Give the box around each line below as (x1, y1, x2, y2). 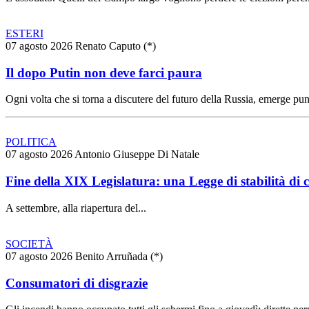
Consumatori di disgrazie (6, 275, 148, 290)
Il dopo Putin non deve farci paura (6, 65, 202, 80)
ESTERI (6, 28, 43, 39)
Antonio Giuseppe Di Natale (74, 148, 199, 161)
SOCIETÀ (6, 237, 53, 250)
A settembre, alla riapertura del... (6, 201, 146, 214)
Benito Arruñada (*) (75, 250, 163, 262)
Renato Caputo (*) (75, 40, 156, 52)
